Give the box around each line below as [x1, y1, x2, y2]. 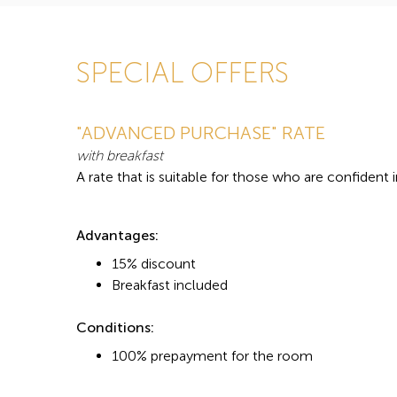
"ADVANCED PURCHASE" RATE [76, 122, 325, 144]
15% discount [112, 255, 196, 273]
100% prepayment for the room [112, 347, 313, 365]
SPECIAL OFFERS [76, 56, 289, 90]
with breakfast [76, 147, 163, 165]
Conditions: [76, 319, 154, 337]
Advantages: [76, 227, 162, 245]
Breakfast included [112, 276, 228, 294]
